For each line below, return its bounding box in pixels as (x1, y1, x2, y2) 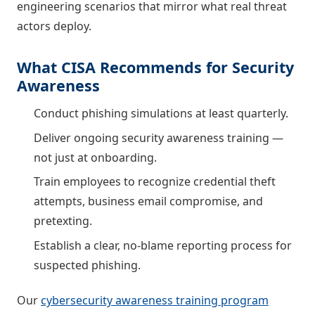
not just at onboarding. (34, 149, 157, 165)
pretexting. (34, 213, 92, 229)
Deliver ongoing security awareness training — (34, 129, 283, 146)
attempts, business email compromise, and (34, 193, 263, 210)
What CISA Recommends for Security (17, 57, 294, 78)
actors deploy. (17, 18, 91, 34)
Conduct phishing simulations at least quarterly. (34, 105, 288, 122)
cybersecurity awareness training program (41, 292, 269, 309)
